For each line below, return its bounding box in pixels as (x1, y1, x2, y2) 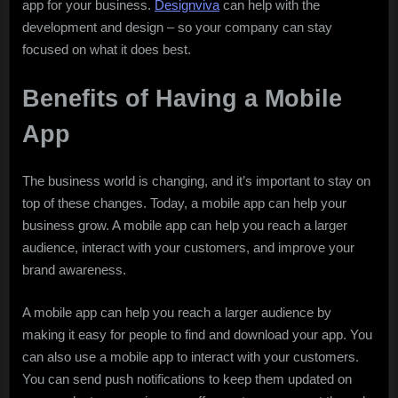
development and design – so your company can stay (22, 20, 332, 36)
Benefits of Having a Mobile (22, 84, 342, 112)
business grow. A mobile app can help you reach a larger (22, 218, 347, 234)
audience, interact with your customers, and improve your (22, 240, 354, 256)
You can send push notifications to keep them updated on (22, 370, 352, 386)
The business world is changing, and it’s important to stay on (22, 173, 370, 189)
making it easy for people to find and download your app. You (22, 326, 372, 342)
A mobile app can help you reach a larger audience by (22, 304, 331, 320)
